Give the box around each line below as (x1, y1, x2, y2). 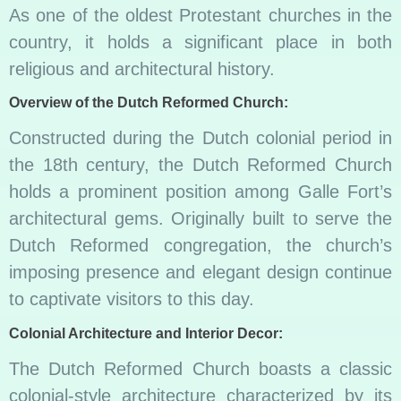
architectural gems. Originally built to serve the (9, 209, 392, 229)
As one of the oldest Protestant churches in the (9, 5, 392, 25)
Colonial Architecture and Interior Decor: (9, 325, 283, 341)
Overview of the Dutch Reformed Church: (9, 95, 288, 111)
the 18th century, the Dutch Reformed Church (9, 155, 392, 175)
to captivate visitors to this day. (9, 289, 254, 310)
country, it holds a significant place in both (9, 32, 392, 52)
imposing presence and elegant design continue (9, 262, 392, 283)
